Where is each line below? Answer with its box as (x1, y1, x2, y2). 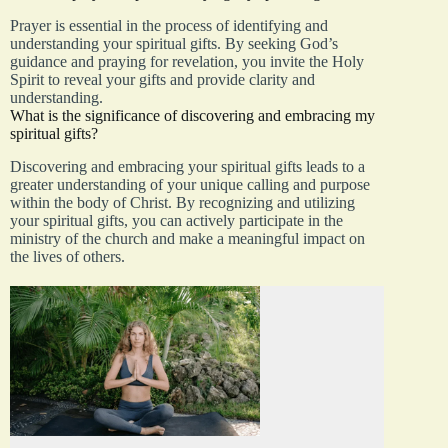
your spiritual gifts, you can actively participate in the (10, 211, 343, 229)
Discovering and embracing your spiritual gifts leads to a (10, 157, 365, 175)
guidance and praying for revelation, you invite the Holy (10, 52, 364, 70)
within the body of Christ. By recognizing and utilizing (10, 193, 355, 211)
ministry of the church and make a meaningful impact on (10, 229, 365, 247)
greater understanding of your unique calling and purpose (10, 175, 370, 193)
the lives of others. (10, 247, 125, 265)
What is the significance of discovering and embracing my (10, 106, 375, 124)
